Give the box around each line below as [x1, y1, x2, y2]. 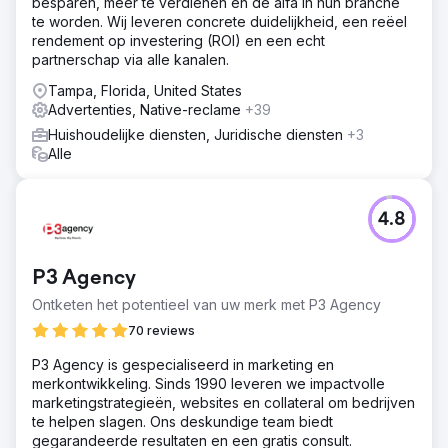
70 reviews [128, 322, 195, 338]
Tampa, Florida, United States [48, 81, 242, 99]
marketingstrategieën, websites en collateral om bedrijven [32, 393, 415, 411]
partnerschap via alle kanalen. [32, 50, 229, 68]
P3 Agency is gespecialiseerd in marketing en [32, 355, 334, 373]
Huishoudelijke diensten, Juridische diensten [48, 125, 347, 143]
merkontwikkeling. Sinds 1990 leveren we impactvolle [32, 374, 385, 392]
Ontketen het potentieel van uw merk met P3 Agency [32, 295, 381, 313]
